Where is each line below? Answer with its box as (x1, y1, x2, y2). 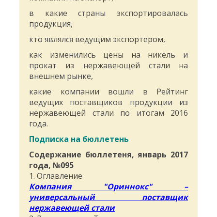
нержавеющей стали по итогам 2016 (29, 108, 188, 119)
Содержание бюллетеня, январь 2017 (29, 149, 188, 160)
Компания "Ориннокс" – (29, 181, 188, 192)
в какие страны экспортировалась (29, 8, 188, 19)
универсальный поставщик (29, 192, 188, 203)
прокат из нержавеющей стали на (29, 60, 188, 71)
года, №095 (29, 160, 74, 171)
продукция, (29, 18, 73, 30)
